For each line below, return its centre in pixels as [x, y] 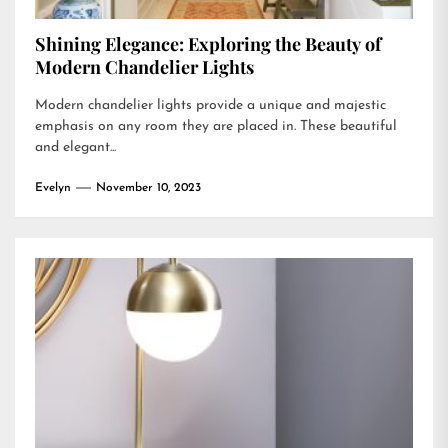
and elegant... [75, 147]
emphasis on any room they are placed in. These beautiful [216, 126]
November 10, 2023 [148, 188]
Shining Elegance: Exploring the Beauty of [208, 44]
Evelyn [53, 188]
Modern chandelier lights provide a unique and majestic [210, 105]
